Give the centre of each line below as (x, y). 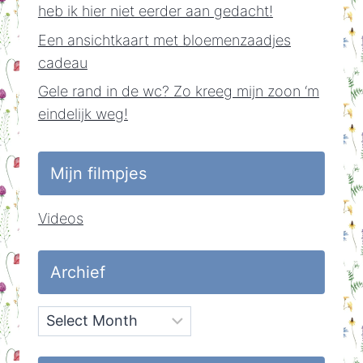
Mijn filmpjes (98, 173)
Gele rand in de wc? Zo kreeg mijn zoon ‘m (178, 91)
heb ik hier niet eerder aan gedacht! (155, 11)
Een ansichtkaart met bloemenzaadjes (164, 40)
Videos (60, 218)
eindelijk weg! (83, 113)
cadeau (62, 62)
